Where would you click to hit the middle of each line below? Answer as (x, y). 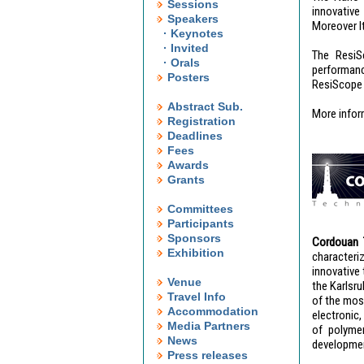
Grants (184, 180)
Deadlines (193, 136)
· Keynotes (193, 33)
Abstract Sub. (203, 106)
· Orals (181, 63)
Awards (186, 165)
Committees (198, 209)
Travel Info (195, 297)
